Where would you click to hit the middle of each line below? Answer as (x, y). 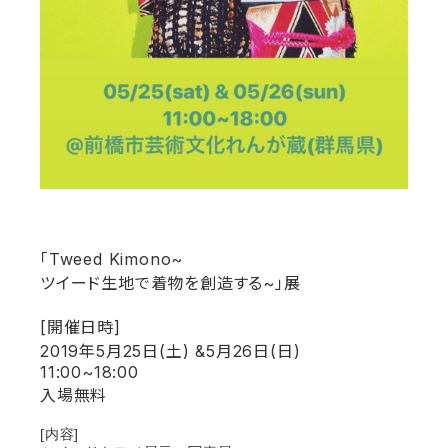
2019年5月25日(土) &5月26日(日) (170, 351)
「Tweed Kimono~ (112, 259)
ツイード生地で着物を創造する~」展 (170, 283)
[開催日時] (80, 327)
